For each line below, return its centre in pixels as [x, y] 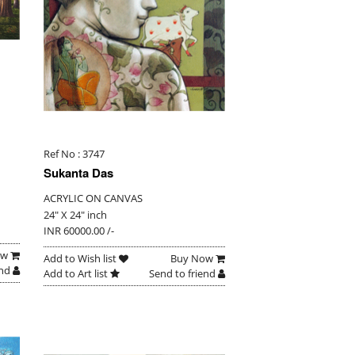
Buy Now [193, 258]
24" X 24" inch [75, 214]
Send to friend [183, 273]
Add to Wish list [81, 258]
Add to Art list [76, 273]
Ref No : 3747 [74, 153]
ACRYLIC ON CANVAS [93, 198]
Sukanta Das [78, 172]
